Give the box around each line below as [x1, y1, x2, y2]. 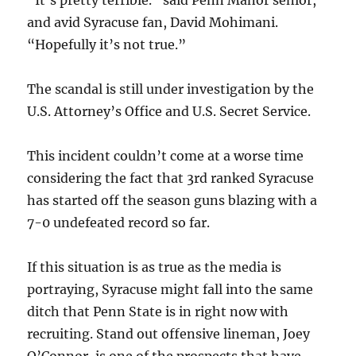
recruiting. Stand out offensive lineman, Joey [27, 326, 311, 342]
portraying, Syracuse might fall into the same [27, 281, 314, 297]
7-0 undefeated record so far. [27, 215, 211, 230]
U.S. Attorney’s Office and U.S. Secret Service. [27, 103, 311, 119]
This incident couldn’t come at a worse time [27, 148, 304, 164]
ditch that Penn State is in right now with [27, 304, 289, 319]
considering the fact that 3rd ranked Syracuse [27, 170, 315, 186]
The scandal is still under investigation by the [27, 81, 315, 97]
